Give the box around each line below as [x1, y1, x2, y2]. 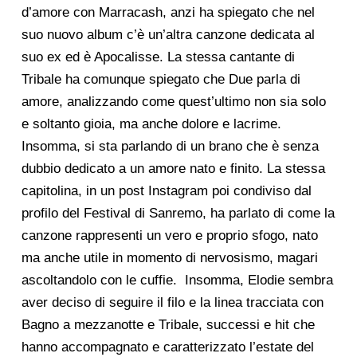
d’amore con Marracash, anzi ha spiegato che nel [21, 5, 315, 21]
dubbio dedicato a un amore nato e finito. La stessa [21, 161, 325, 177]
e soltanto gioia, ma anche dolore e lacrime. [21, 116, 281, 132]
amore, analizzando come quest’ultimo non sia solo [21, 94, 326, 110]
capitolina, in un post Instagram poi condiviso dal [21, 183, 312, 199]
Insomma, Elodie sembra [184, 273, 333, 288]
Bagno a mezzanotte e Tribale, [21, 317, 206, 333]
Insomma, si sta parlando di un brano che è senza [21, 139, 319, 155]
